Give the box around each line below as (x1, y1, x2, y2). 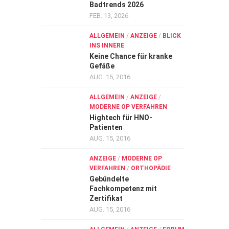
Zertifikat (89, 194, 123, 202)
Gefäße (89, 62, 114, 70)
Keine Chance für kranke (89, 52, 172, 60)
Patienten (89, 123, 123, 131)
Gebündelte (89, 175, 129, 183)
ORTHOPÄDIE (131, 165, 171, 172)
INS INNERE (89, 42, 124, 49)
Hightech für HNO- (89, 113, 152, 122)
